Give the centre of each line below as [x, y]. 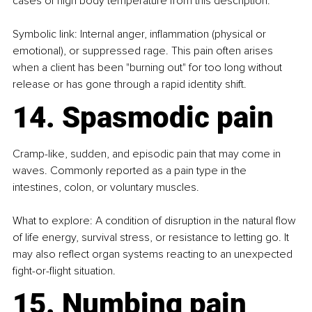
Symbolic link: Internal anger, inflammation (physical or [141, 34]
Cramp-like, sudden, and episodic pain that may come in [148, 154]
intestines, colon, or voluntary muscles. [106, 188]
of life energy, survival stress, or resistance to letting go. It [152, 238]
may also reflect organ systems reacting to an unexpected [154, 255]
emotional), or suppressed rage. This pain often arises [144, 51]
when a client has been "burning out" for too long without [149, 68]
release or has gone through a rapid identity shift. [130, 85]
